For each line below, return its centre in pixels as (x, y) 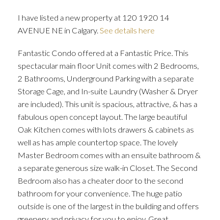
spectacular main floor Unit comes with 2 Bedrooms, (108, 65)
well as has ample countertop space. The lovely (97, 142)
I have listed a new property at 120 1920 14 (93, 17)
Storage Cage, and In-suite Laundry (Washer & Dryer (108, 91)
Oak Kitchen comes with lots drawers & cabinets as (106, 129)
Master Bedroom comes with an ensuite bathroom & (109, 155)
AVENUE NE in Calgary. (58, 30)
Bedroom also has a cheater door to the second (100, 180)
